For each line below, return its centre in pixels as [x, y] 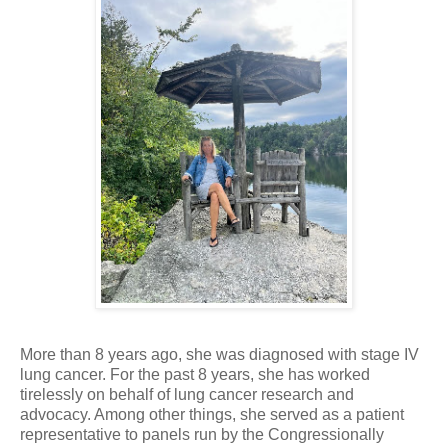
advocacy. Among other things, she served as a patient [212, 415]
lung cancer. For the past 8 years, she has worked [195, 375]
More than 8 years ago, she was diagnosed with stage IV [219, 355]
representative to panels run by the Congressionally [202, 435]
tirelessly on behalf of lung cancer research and [187, 395]
